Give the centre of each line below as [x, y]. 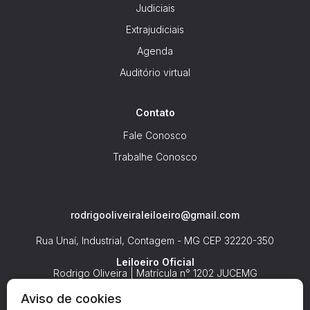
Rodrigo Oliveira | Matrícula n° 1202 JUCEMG [155, 273]
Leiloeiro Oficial [155, 262]
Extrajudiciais [155, 30]
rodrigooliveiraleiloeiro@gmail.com [155, 215]
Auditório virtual [155, 73]
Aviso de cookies [71, 299]
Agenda [155, 51]
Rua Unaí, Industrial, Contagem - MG [119, 241]
